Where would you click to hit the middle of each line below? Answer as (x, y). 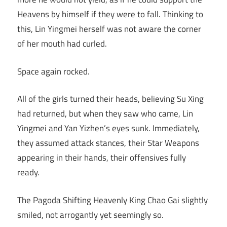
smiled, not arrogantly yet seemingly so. (90, 215)
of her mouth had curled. (62, 44)
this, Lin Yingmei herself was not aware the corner (109, 29)
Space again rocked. (53, 71)
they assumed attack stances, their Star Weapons (108, 143)
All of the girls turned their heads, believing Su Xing (110, 99)
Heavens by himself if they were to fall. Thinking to (110, 14)
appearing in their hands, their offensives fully (102, 158)
